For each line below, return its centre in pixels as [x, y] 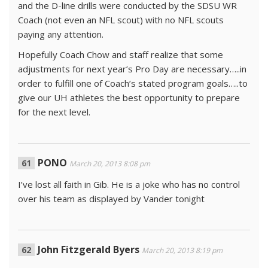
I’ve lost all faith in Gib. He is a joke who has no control [129, 184]
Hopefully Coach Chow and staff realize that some [121, 54]
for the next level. [54, 112]
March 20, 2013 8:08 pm [110, 164]
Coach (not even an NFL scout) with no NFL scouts [121, 20]
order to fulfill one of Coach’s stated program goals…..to [133, 83]
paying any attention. [61, 34]
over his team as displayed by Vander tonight [111, 199]
